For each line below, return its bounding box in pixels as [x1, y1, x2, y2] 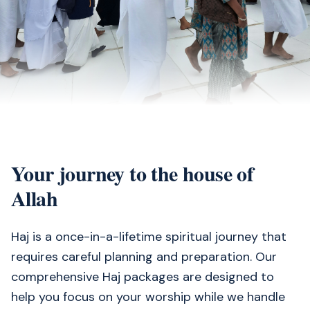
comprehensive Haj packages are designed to [11, 268, 274, 285]
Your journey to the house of [11, 158, 254, 188]
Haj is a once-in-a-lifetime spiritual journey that [11, 228, 286, 245]
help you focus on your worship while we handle [11, 289, 285, 305]
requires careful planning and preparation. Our [11, 248, 277, 265]
